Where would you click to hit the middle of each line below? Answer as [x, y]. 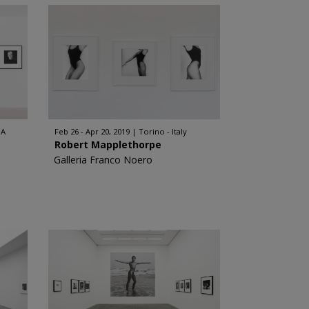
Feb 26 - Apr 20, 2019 [92, 131]
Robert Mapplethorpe [108, 144]
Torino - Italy [162, 131]
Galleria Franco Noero [103, 160]
